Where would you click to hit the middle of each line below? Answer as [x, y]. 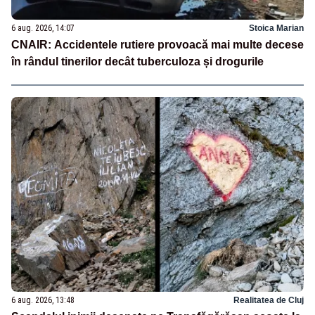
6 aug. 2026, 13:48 [43, 300]
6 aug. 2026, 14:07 [43, 28]
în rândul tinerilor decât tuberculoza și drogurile [137, 61]
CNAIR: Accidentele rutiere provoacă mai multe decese [157, 44]
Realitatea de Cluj [269, 300]
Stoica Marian [276, 28]
